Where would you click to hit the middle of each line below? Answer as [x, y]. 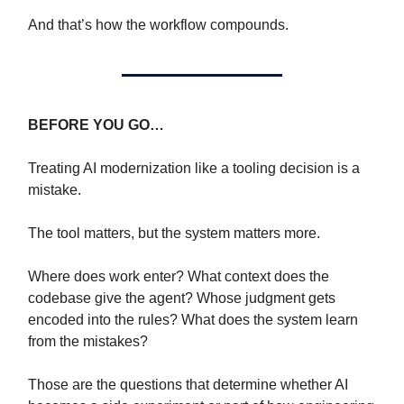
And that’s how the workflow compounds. [158, 25]
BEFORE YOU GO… [96, 125]
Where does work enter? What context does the [179, 277]
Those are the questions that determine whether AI [188, 385]
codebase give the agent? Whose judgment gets [182, 298]
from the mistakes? [88, 342]
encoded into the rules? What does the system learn [193, 320]
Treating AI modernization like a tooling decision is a [194, 169]
